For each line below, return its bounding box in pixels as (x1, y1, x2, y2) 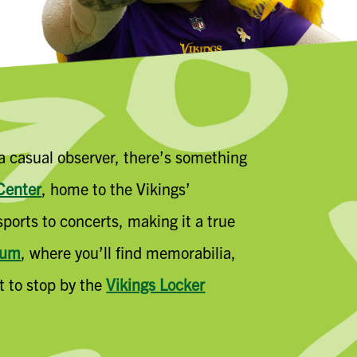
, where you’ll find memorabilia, (21, 241, 237, 262)
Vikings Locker (106, 273, 206, 294)
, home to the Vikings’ (41, 178, 191, 198)
